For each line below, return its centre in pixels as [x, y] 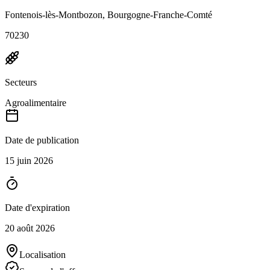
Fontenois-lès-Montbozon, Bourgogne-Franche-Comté [108, 15]
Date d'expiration [37, 208]
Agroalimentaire [36, 103]
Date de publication [42, 140]
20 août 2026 [30, 228]
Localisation [42, 255]
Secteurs [21, 83]
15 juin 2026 [29, 161]
